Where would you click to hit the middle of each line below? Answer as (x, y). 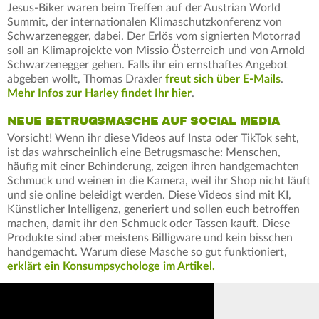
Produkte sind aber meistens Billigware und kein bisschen (150, 238)
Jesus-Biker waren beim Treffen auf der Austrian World (144, 8)
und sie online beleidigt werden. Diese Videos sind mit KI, (149, 195)
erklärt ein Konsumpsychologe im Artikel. (111, 267)
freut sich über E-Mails (223, 79)
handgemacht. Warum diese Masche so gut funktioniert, (147, 252)
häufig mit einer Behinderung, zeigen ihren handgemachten (153, 167)
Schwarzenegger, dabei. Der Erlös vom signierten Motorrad (154, 37)
